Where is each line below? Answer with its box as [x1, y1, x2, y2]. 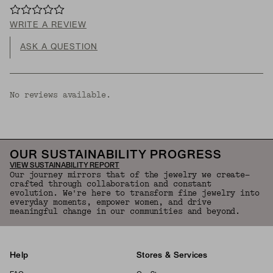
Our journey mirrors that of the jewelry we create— [10, 170, 250, 180]
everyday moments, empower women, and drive [10, 197, 211, 208]
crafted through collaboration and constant [10, 179, 211, 190]
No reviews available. [10, 90, 111, 101]
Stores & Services [136, 252, 208, 260]
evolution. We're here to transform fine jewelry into [10, 188, 260, 199]
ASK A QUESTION [20, 43, 97, 52]
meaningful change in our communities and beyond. [10, 207, 241, 217]
